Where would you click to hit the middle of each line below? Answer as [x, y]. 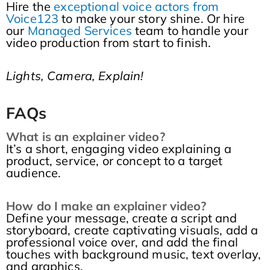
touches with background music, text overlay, [134, 254]
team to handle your [190, 31]
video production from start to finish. [110, 43]
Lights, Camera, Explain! [75, 76]
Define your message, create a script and [122, 218]
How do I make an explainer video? [106, 206]
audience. [34, 173]
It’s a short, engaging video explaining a [119, 149]
